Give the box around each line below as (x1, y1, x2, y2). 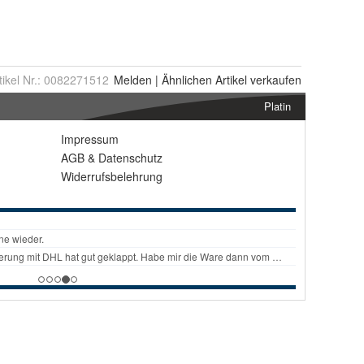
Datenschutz (98, 149, 162, 167)
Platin (264, 98, 291, 115)
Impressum (61, 131, 119, 148)
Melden (114, 71, 152, 89)
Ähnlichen (162, 71, 212, 89)
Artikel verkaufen (212, 71, 301, 89)
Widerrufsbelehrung (61, 168, 162, 185)
